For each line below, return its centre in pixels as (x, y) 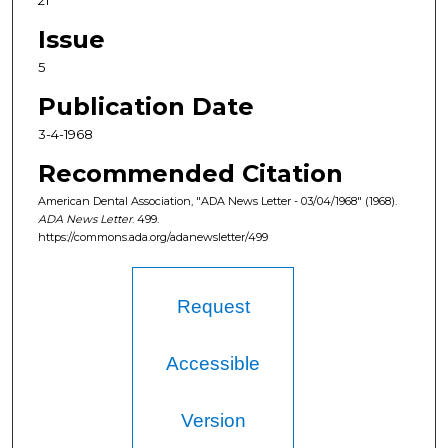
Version (213, 421)
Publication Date (145, 107)
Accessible (213, 364)
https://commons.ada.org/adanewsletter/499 (152, 237)
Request (213, 307)
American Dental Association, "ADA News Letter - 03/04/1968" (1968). (217, 201)
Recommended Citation (190, 174)
